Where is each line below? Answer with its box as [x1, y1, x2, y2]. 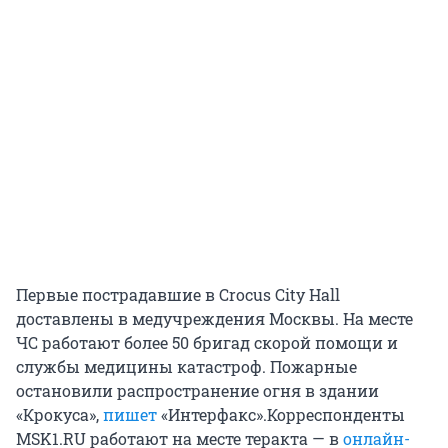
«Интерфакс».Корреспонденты [157, 403, 405, 425]
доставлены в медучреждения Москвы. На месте [16, 307, 413, 329]
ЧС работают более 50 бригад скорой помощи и [16, 331, 398, 353]
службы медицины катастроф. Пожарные [16, 355, 357, 377]
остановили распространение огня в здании [16, 379, 379, 401]
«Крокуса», [16, 403, 103, 425]
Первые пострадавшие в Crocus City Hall [16, 283, 340, 305]
